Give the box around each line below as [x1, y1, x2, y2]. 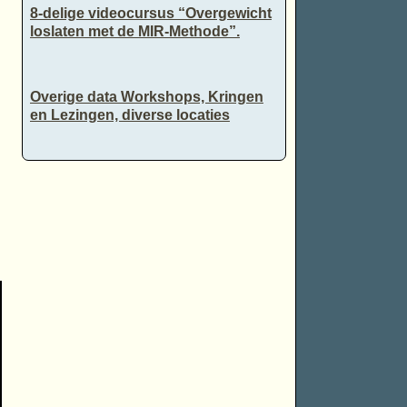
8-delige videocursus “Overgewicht [29, 5, 272, 22]
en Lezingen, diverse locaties [29, 107, 230, 124]
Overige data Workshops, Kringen [29, 89, 263, 105]
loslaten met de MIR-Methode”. [29, 24, 240, 40]
